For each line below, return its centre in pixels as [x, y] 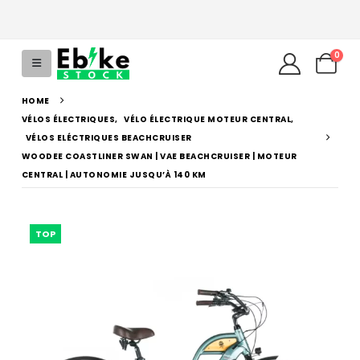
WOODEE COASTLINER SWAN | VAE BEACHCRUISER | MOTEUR [159, 156]
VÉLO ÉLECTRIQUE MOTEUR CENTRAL [208, 119]
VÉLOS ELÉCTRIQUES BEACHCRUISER [108, 138]
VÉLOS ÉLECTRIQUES [68, 119]
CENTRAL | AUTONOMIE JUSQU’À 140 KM [114, 175]
